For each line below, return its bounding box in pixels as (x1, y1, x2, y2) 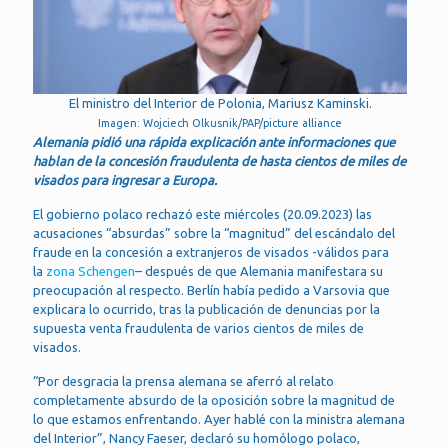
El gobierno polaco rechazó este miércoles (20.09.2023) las (33, 207, 372, 221)
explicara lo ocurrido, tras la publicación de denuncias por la (33, 302, 380, 316)
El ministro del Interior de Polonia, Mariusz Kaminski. (68, 96, 372, 110)
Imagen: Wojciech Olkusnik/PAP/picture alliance (98, 117, 343, 129)
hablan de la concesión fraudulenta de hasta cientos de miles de (33, 154, 406, 168)
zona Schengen (46, 264, 135, 278)
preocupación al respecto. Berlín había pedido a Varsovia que (33, 283, 390, 297)
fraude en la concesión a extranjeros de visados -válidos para (33, 245, 389, 259)
